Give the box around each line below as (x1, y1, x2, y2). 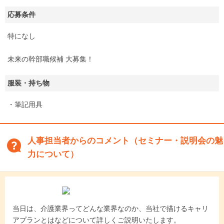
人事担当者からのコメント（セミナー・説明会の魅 (27, 136, 223, 146)
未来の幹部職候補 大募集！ (7, 55, 93, 63)
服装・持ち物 (7, 79, 49, 87)
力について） (27, 149, 78, 159)
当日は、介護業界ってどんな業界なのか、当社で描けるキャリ (12, 204, 208, 213)
